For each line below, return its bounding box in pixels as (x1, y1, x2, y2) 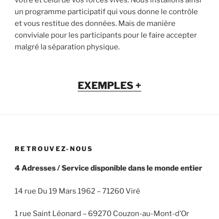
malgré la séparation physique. (15, 43, 120, 52)
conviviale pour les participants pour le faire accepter (15, 31, 197, 40)
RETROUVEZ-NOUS (15, 144, 93, 153)
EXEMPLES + (78, 79, 141, 91)
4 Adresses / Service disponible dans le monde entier (15, 164, 202, 173)
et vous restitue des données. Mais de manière (15, 19, 175, 28)
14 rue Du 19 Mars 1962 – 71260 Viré (15, 186, 140, 196)
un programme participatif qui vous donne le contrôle (15, 7, 198, 17)
